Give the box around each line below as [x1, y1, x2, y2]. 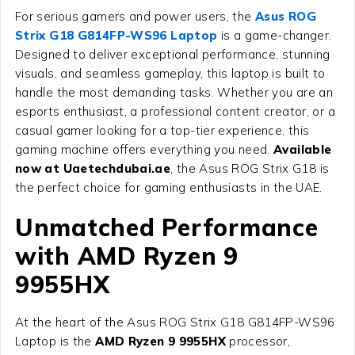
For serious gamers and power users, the [14, 9, 255, 25]
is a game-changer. [220, 28, 332, 44]
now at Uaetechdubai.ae [14, 161, 171, 177]
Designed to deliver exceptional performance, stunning [14, 47, 330, 63]
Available [273, 142, 332, 158]
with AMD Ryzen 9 [14, 241, 239, 272]
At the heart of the [14, 315, 128, 330]
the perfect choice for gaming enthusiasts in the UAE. [14, 180, 323, 196]
